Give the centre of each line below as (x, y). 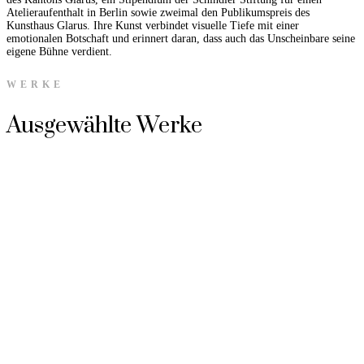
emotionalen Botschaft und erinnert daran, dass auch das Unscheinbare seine (181, 39)
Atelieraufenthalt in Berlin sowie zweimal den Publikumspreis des (158, 13)
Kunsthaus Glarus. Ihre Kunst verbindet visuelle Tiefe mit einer (153, 26)
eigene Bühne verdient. (59, 52)
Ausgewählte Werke (104, 125)
